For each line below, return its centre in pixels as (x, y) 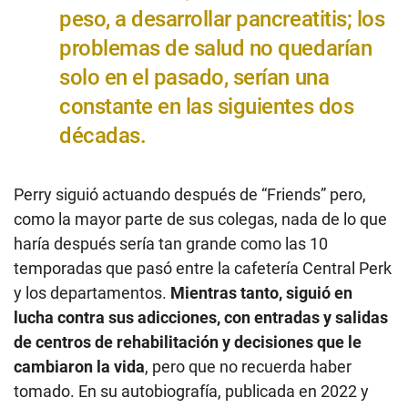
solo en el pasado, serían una (194, 77)
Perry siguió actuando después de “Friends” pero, (190, 194)
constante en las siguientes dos (207, 106)
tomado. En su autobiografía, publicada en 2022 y (191, 391)
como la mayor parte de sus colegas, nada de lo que (200, 219)
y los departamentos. (92, 292)
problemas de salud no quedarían (216, 48)
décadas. (103, 135)
